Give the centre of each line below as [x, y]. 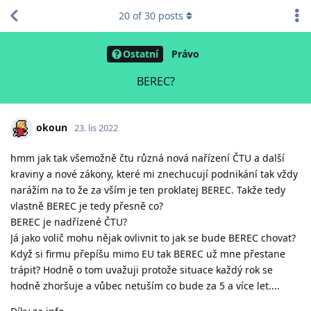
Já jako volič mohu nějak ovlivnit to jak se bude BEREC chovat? [153, 237]
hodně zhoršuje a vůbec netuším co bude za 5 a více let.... [145, 285]
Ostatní [141, 54]
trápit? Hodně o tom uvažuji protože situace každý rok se [142, 269]
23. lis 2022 [96, 127]
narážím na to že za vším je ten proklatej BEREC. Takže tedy [148, 190]
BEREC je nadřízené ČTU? [69, 221]
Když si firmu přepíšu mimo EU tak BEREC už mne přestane [148, 253]
